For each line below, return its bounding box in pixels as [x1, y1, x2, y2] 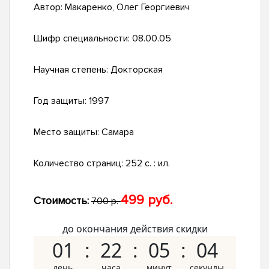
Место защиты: [34, 126, 101, 139]
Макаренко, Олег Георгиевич [65, 1, 190, 14]
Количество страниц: [34, 157, 125, 170]
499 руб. [121, 192, 172, 209]
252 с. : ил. [125, 157, 170, 170]
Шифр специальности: [34, 32, 132, 45]
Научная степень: [34, 64, 110, 76]
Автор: [34, 1, 65, 14]
